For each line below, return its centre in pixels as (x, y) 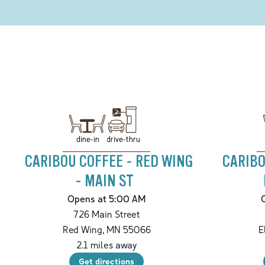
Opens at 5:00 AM (106, 199)
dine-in (88, 139)
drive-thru (123, 139)
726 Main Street (106, 214)
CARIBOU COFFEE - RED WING (109, 162)
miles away (112, 245)
